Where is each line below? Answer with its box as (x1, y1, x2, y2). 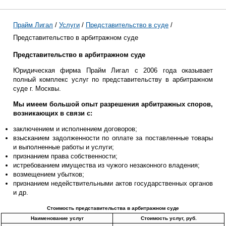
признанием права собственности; (13, 152, 118, 160)
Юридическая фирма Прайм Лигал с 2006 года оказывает (13, 66, 213, 74)
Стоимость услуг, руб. (140, 215, 197, 221)
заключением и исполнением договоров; (13, 125, 137, 133)
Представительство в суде (86, 21, 168, 29)
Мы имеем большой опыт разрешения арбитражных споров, (13, 100, 213, 108)
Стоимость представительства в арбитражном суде (46, 205, 179, 211)
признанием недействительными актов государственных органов (13, 179, 213, 187)
